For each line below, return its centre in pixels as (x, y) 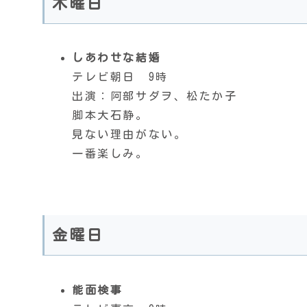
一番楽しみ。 (110, 154)
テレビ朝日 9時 (120, 77)
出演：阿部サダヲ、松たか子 (155, 96)
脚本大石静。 (110, 115)
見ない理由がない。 (130, 135)
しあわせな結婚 (117, 58)
